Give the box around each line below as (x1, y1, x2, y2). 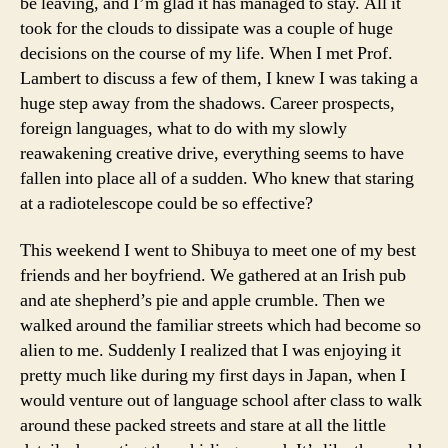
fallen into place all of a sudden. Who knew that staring (20, 166, 414, 190)
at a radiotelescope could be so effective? (20, 191, 313, 215)
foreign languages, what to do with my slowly (20, 116, 347, 140)
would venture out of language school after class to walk (20, 389, 422, 412)
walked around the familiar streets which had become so (20, 314, 421, 337)
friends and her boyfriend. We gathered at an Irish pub (20, 264, 406, 287)
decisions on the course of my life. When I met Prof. (20, 41, 393, 65)
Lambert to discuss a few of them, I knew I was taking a (20, 66, 418, 90)
